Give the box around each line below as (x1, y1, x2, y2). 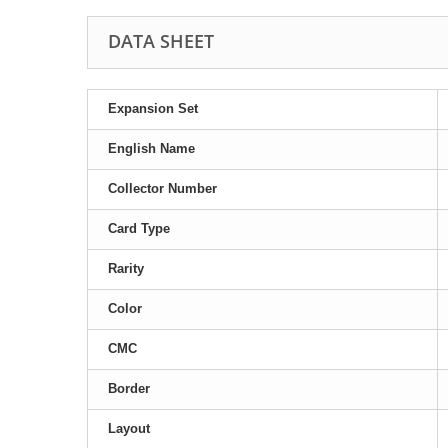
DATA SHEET (108, 29, 214, 54)
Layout (108, 421, 150, 437)
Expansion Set (108, 101, 198, 117)
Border (108, 381, 150, 397)
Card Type (108, 221, 170, 237)
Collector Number (108, 181, 217, 197)
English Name (108, 141, 195, 157)
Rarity (108, 261, 144, 277)
